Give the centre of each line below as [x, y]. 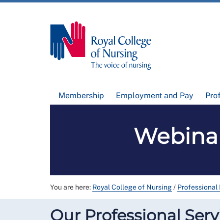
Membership [82, 96]
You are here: [71, 187]
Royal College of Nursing [132, 187]
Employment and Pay [154, 96]
